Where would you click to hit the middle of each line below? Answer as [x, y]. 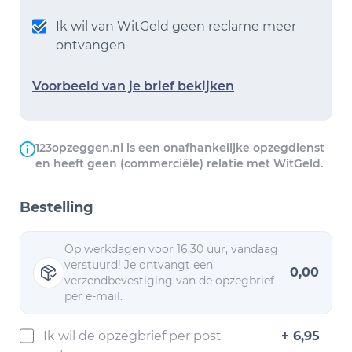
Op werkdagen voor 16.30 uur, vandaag [171, 249]
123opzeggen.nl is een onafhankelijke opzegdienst [180, 148]
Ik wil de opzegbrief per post [133, 336]
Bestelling [57, 207]
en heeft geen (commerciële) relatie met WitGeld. [179, 163]
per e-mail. [93, 296]
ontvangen [91, 45]
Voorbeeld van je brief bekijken [133, 86]
